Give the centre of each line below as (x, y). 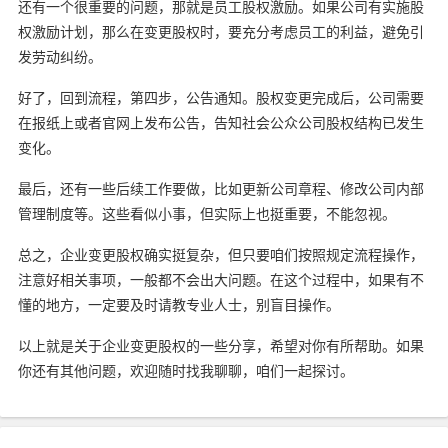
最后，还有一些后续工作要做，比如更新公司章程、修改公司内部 (220, 188)
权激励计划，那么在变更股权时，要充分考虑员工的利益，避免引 (220, 31)
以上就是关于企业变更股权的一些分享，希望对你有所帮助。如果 (220, 345)
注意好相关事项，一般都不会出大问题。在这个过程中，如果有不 (220, 279)
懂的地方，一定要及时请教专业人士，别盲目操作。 (178, 304)
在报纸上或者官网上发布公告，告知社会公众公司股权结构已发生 (220, 122)
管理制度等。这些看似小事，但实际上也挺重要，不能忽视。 (206, 213)
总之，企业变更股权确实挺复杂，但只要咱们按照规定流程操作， (220, 254)
